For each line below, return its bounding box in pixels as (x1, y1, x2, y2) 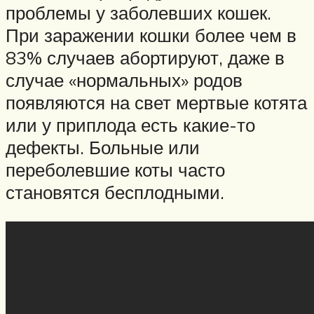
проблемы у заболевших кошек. (6, 1, 271, 25)
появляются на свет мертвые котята (6, 91, 307, 114)
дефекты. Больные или (6, 136, 200, 159)
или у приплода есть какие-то (6, 114, 255, 137)
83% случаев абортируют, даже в (6, 46, 285, 69)
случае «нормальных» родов (6, 69, 243, 92)
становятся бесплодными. (6, 181, 224, 204)
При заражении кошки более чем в (6, 24, 296, 47)
